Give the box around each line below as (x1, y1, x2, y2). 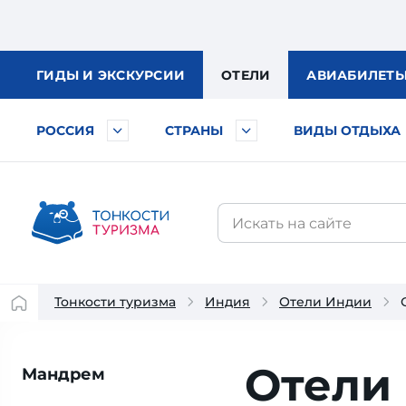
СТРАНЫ (165, 122, 223, 139)
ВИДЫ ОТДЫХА (294, 122, 401, 139)
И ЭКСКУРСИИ (82, 67, 185, 83)
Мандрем (22, 364, 105, 384)
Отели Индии (279, 294, 372, 310)
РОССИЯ (36, 122, 94, 139)
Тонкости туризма (54, 294, 176, 310)
